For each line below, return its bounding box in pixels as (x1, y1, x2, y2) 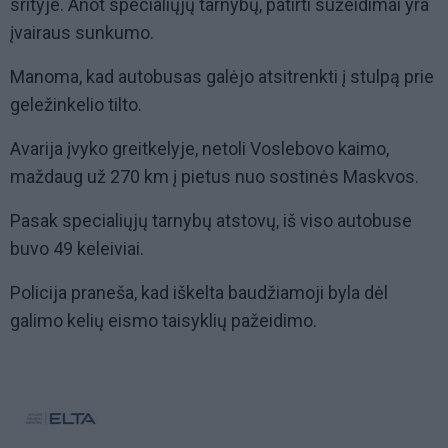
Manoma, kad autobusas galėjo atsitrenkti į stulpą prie (10, 66, 434, 88)
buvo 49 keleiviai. (10, 238, 144, 260)
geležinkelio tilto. (10, 94, 142, 116)
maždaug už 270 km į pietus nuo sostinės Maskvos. (10, 166, 419, 188)
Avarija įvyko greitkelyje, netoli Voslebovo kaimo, (10, 138, 389, 160)
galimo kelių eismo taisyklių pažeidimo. (10, 310, 317, 332)
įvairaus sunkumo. (10, 22, 154, 44)
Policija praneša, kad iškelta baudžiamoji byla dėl (10, 282, 388, 304)
